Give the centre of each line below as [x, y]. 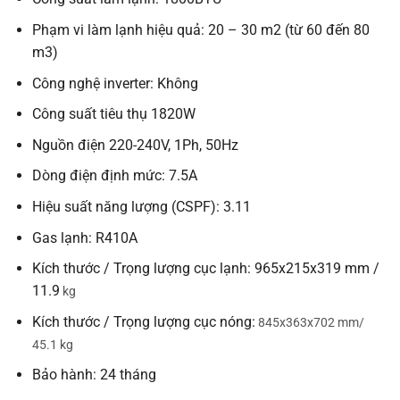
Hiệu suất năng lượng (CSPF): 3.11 [141, 207]
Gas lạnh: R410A [84, 237]
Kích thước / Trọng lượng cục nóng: [143, 321]
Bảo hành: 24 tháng [94, 375]
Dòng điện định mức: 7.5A [114, 176]
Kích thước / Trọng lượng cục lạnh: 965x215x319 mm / [205, 269]
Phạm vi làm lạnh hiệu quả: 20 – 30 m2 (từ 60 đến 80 [200, 30]
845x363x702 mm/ [309, 322]
